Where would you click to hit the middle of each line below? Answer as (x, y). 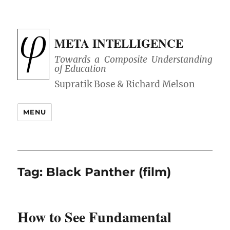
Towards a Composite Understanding (133, 60)
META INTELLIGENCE (119, 43)
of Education (81, 69)
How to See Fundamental (95, 217)
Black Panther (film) (109, 172)
